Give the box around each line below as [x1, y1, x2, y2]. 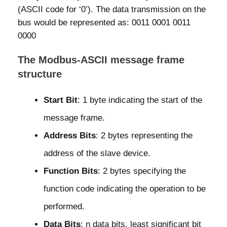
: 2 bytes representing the [96, 130, 193, 140]
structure [18, 68, 62, 80]
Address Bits [44, 130, 96, 140]
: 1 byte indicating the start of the [78, 95, 202, 105]
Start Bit [44, 95, 78, 105]
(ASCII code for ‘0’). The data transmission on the [18, 4, 206, 14]
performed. [44, 201, 85, 211]
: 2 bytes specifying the [98, 166, 186, 176]
